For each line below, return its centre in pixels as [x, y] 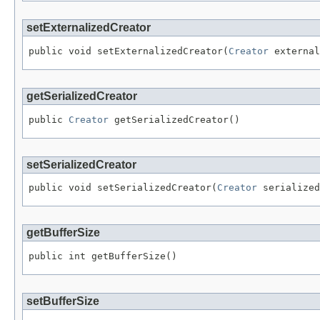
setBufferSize [63, 301]
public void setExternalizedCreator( [129, 51]
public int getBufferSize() [103, 256]
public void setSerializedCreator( [123, 188]
